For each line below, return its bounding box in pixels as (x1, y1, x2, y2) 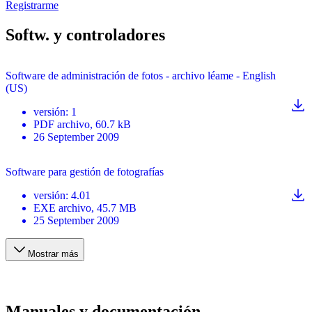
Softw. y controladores (6, 25, 165, 44)
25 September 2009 (33, 214, 119, 226)
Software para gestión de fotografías (6, 165, 164, 178)
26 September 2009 (33, 130, 119, 143)
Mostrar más (28, 248, 79, 259)
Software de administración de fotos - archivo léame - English (6, 69, 276, 81)
